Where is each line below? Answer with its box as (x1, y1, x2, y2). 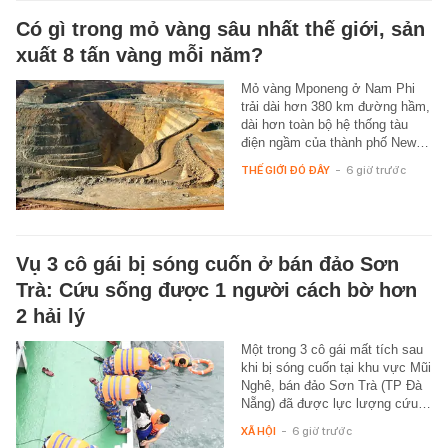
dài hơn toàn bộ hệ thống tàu (240, 116, 408, 132)
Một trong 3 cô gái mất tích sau (240, 341, 423, 357)
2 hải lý (16, 304, 85, 327)
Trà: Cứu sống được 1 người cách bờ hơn (16, 278, 417, 301)
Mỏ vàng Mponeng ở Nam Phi (240, 80, 415, 96)
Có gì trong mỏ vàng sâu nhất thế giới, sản (16, 17, 425, 40)
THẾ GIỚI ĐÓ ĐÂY (240, 162, 330, 177)
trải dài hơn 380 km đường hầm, (240, 98, 430, 114)
